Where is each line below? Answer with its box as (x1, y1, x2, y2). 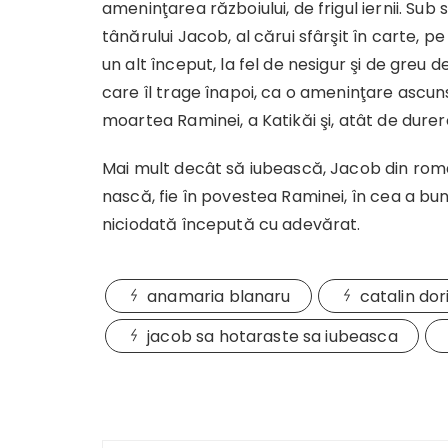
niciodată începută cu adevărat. (102, 213, 361, 236)
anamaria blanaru (147, 285, 291, 308)
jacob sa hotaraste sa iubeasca (147, 325, 398, 348)
